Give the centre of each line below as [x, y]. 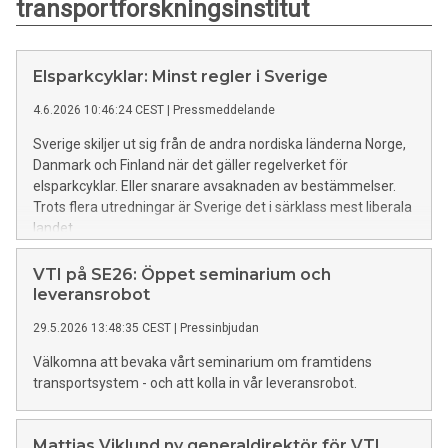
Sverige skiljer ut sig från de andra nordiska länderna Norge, [219, 144]
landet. [54, 228]
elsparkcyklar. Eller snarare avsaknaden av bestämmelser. [214, 186]
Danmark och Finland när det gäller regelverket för [190, 165]
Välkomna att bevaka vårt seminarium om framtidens [202, 362]
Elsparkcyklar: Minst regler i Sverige [180, 77]
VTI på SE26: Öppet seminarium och [182, 275]
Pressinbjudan [219, 328]
